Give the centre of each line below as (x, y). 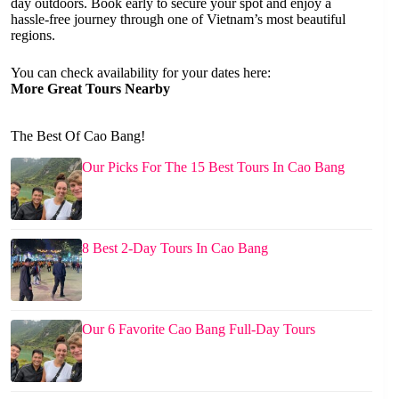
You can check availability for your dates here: (141, 72)
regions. (33, 35)
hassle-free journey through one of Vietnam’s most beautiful (178, 19)
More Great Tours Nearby (90, 88)
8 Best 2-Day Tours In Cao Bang (175, 248)
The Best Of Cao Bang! (78, 135)
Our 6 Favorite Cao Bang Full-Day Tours (199, 329)
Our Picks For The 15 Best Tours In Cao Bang (213, 167)
